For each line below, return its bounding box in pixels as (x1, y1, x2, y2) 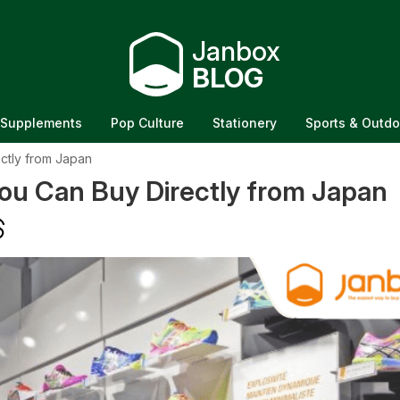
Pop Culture (111, 115, 184, 130)
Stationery (212, 115, 277, 130)
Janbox (191, 35, 280, 67)
